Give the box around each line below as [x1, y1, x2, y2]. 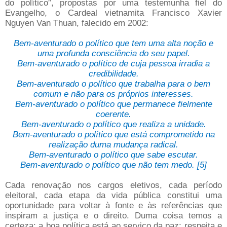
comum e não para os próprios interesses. [33, 89, 194, 99]
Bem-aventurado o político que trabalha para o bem [17, 79, 210, 89]
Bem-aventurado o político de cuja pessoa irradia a [17, 58, 210, 69]
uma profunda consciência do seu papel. [37, 48, 190, 59]
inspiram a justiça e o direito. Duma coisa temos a [5, 210, 222, 221]
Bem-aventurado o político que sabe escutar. [29, 149, 198, 160]
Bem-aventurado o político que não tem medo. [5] [20, 160, 207, 170]
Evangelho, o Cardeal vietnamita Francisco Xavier [5, 8, 222, 18]
